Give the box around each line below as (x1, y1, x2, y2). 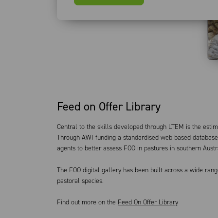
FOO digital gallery (69, 165, 121, 175)
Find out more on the (57, 198, 118, 207)
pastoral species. (57, 176, 104, 185)
